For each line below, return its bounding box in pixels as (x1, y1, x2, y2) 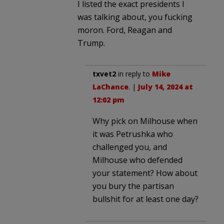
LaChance (92, 81, 128, 91)
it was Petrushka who (92, 128, 173, 139)
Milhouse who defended (92, 154, 182, 165)
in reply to (116, 68, 152, 78)
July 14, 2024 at (138, 81, 193, 91)
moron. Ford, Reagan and (77, 24, 172, 35)
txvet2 (92, 68, 116, 78)
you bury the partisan (92, 180, 174, 191)
